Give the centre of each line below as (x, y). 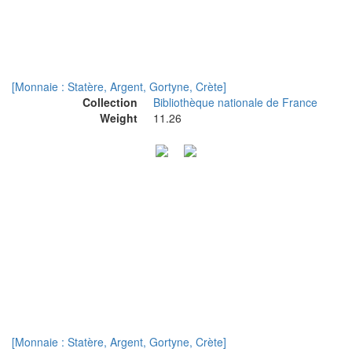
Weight (119, 118)
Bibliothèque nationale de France (235, 102)
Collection (110, 102)
